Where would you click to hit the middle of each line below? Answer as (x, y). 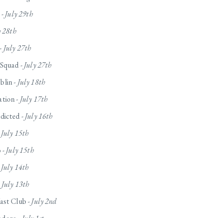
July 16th (39, 116)
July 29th (19, 14)
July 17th (34, 99)
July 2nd (44, 201)
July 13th (15, 184)
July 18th (31, 82)
